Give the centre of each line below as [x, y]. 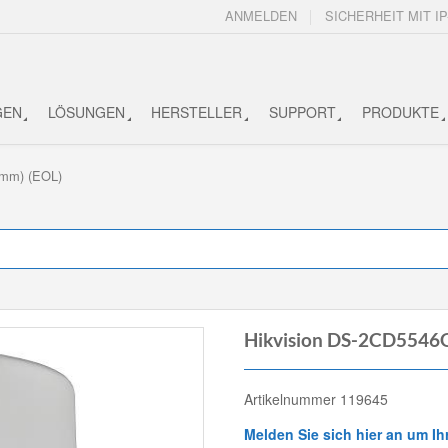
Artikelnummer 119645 [316, 399]
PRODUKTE [401, 111]
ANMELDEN [261, 16]
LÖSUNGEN [86, 111]
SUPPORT [302, 111]
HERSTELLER [197, 111]
